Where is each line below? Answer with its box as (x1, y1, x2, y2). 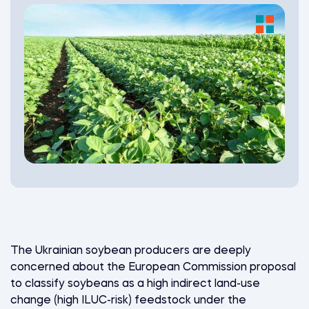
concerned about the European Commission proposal (10, 261, 296, 273)
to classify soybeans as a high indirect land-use (10, 278, 260, 290)
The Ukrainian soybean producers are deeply (10, 245, 251, 257)
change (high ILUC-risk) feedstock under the (10, 295, 246, 306)
